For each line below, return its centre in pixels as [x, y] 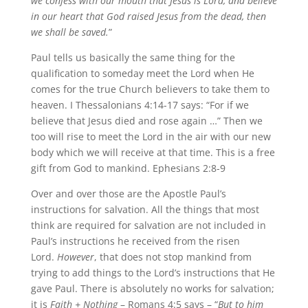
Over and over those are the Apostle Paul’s [128, 194]
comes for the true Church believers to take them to [150, 89]
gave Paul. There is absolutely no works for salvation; [152, 288]
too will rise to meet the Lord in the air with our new [151, 136]
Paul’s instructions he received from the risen [135, 241]
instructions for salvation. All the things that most [145, 209]
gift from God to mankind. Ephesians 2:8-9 [128, 168]
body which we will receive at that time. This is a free [153, 152]
